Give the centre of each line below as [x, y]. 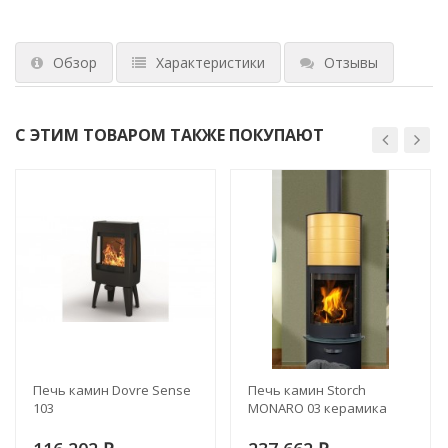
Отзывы [351, 62]
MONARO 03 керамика [317, 407]
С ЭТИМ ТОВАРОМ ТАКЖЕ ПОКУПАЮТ [169, 134]
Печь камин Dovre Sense [112, 389]
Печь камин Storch [307, 389]
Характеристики [210, 62]
